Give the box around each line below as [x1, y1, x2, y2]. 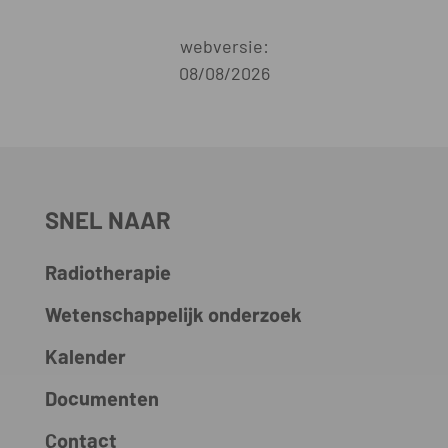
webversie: [179, 35, 269, 58]
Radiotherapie [44, 260, 171, 285]
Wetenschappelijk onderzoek [44, 302, 302, 327]
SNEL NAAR [44, 205, 171, 235]
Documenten [44, 386, 159, 411]
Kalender [44, 344, 126, 369]
